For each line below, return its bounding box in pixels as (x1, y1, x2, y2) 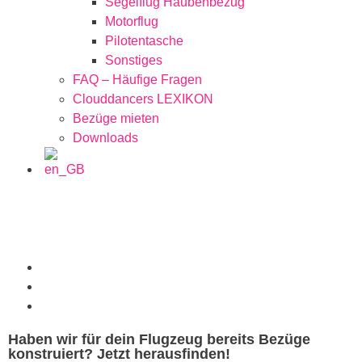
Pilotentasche (105, 33, 183, 48)
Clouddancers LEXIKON (73, 91, 213, 106)
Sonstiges (105, 53, 162, 67)
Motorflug (105, 14, 158, 28)
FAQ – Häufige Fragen (73, 72, 202, 86)
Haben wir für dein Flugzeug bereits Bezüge (8, 330, 310, 347)
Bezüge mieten (73, 111, 159, 125)
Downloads (73, 130, 138, 145)
